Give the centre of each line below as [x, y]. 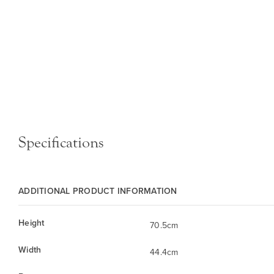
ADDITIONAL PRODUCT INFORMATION [98, 191]
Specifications [61, 142]
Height [31, 222]
